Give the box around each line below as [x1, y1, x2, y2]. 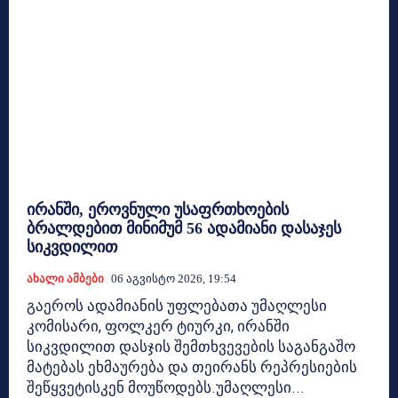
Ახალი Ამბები [27, 272, 104, 286]
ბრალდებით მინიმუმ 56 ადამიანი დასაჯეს [27, 219, 341, 238]
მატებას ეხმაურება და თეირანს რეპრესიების [27, 358, 357, 377]
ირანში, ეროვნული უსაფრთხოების [27, 201, 289, 219]
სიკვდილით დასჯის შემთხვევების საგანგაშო [27, 338, 355, 356]
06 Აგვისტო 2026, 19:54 [111, 272, 236, 286]
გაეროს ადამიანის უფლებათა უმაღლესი [27, 297, 327, 315]
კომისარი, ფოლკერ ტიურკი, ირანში [27, 317, 290, 336]
